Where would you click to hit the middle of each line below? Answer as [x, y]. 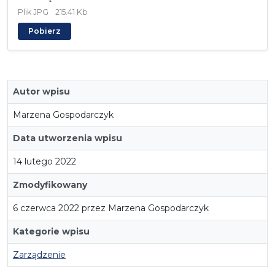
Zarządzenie [39, 254]
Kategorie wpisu [51, 231]
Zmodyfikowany [50, 184]
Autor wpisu [41, 91]
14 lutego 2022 [45, 161]
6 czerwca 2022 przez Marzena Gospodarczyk [111, 208]
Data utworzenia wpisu [68, 138]
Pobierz [45, 31]
